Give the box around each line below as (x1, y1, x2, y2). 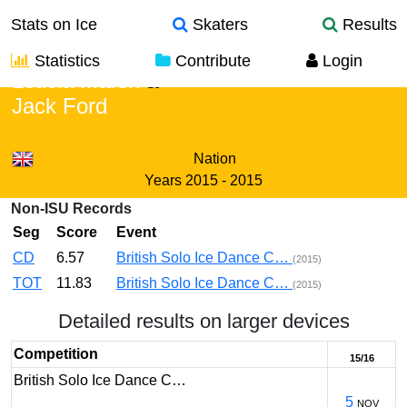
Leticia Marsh (12, 68, 140, 93)
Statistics (30, 52, 100, 70)
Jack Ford (12, 94, 107, 118)
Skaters (187, 15, 248, 34)
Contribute (171, 52, 251, 70)
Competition (14, 346, 98, 362)
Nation (193, 151, 236, 166)
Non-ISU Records (11, 201, 132, 216)
